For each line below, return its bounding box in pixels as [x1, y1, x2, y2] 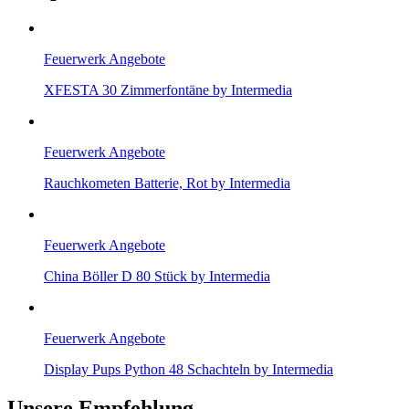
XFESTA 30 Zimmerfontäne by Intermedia [44, 81, 292, 98]
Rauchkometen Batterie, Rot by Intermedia [44, 174, 290, 191]
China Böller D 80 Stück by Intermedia [44, 267, 270, 284]
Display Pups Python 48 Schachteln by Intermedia [44, 361, 333, 377]
